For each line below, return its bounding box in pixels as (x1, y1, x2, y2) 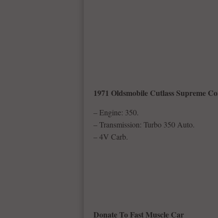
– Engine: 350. (93, 107, 139, 117)
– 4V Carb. (93, 131, 128, 142)
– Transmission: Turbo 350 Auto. (93, 119, 195, 129)
